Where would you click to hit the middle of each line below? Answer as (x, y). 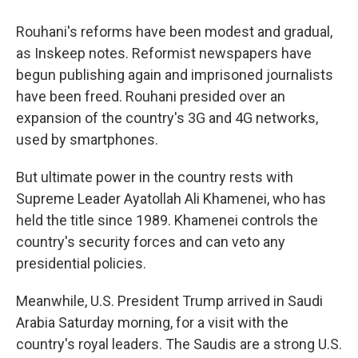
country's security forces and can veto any (151, 242)
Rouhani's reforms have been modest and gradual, (174, 32)
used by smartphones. (87, 139)
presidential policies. (81, 263)
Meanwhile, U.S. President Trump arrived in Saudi (169, 301)
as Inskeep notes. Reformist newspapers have (164, 53)
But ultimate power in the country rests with (155, 177)
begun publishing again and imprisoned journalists (175, 75)
